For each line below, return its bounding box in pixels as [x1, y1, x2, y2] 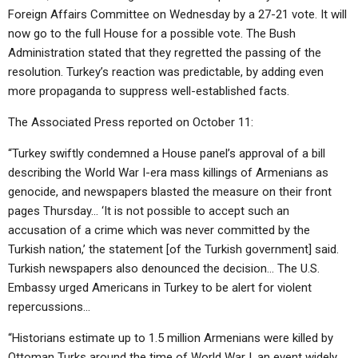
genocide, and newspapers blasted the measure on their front [8, 185, 332, 199]
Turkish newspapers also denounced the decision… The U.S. [8, 261, 320, 276]
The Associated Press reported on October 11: [8, 115, 253, 129]
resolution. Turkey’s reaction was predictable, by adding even [8, 65, 324, 79]
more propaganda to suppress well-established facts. [8, 84, 289, 98]
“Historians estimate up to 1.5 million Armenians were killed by [8, 331, 333, 345]
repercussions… [8, 300, 90, 314]
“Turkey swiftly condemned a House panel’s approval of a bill [8, 146, 325, 161]
